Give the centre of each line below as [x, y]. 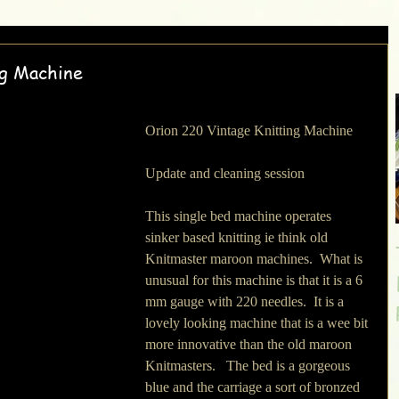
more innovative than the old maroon [250, 344]
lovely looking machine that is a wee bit [258, 323]
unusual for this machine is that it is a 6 [256, 280]
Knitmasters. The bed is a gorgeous [249, 366]
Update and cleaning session [225, 173]
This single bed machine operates [240, 216]
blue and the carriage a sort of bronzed [254, 387]
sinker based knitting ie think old [238, 237]
